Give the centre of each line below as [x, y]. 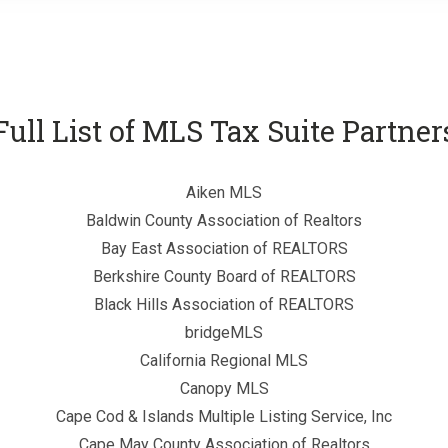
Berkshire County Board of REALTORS [224, 276]
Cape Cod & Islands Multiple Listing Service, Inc [224, 416]
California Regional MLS [224, 360]
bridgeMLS [224, 332]
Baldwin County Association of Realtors [224, 220]
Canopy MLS [224, 388]
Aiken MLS [224, 192]
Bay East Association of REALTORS [224, 248]
